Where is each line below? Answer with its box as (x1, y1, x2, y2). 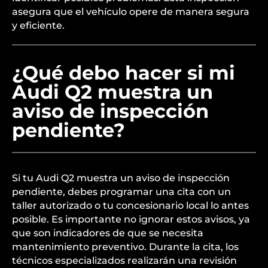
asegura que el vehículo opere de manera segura (12, 6, 249, 17)
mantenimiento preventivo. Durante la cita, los (12, 241, 239, 252)
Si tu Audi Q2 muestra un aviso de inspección (12, 172, 230, 184)
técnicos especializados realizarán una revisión (12, 255, 237, 266)
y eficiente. (12, 20, 65, 31)
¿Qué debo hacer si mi (12, 61, 235, 84)
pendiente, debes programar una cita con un (12, 186, 231, 197)
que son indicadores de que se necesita (12, 227, 203, 239)
